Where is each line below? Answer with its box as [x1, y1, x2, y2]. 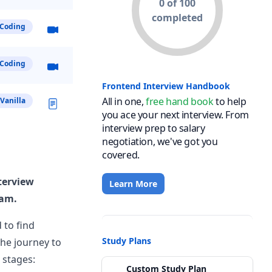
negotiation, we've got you [102, 135, 218, 148]
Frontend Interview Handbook [102, 80, 230, 92]
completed [152, 11, 203, 24]
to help [216, 95, 246, 108]
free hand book [146, 95, 214, 108]
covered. [102, 148, 140, 161]
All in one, [102, 95, 144, 108]
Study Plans [102, 235, 151, 246]
